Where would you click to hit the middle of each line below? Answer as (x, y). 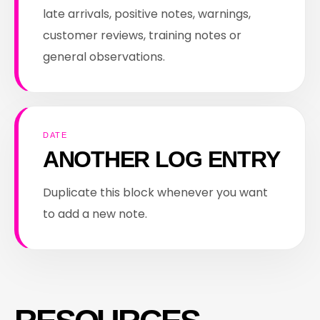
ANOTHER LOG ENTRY (161, 159)
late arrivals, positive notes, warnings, (147, 14)
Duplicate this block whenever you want (155, 192)
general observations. (104, 57)
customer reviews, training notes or (142, 35)
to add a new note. (95, 214)
